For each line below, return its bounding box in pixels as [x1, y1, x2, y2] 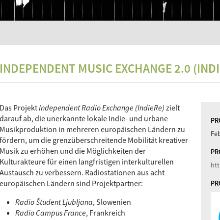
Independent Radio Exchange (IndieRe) [39, 103, 165, 112]
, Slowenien [93, 197, 131, 207]
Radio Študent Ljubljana [15, 197, 93, 207]
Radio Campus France [15, 208, 86, 218]
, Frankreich [86, 208, 125, 218]
